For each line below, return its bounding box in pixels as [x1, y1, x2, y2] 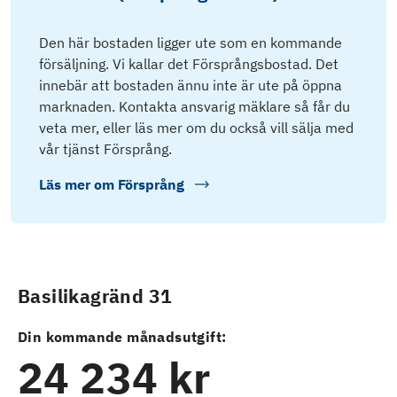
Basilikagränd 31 [18, 284, 173, 308]
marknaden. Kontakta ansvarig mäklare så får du [39, 97, 350, 115]
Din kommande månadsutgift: [18, 327, 227, 346]
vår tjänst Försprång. [39, 139, 172, 158]
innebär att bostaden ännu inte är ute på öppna [39, 75, 342, 94]
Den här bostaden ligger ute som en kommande [39, 33, 342, 51]
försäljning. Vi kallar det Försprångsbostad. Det [39, 54, 339, 73]
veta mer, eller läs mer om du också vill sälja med [39, 118, 354, 136]
